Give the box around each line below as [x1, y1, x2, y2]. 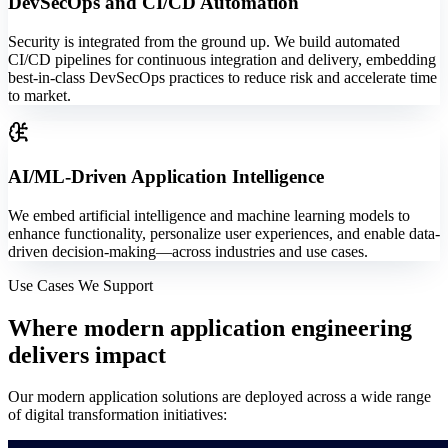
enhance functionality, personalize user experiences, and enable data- [8, 224, 440, 242]
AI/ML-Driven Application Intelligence [8, 165, 324, 187]
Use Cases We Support [8, 276, 153, 294]
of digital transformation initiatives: [8, 406, 227, 424]
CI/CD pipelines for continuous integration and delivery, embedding [8, 51, 436, 69]
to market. [8, 87, 71, 105]
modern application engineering [84, 314, 412, 341]
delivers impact [8, 341, 166, 368]
